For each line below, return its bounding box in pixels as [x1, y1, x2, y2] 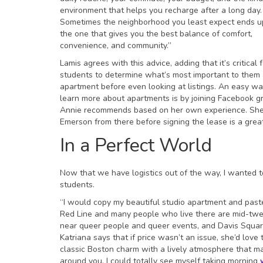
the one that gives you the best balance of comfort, [60, 28, 252, 39]
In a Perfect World [60, 132, 212, 158]
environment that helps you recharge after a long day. [60, 4, 262, 16]
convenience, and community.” [60, 39, 171, 51]
